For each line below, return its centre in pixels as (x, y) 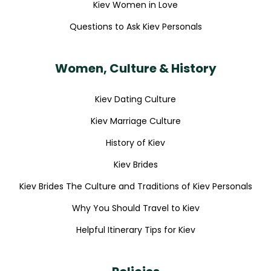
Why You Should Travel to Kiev (135, 208)
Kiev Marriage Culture (135, 121)
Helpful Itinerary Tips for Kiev (135, 230)
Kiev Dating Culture (135, 99)
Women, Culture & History (135, 68)
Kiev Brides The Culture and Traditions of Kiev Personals (135, 186)
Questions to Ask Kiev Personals (135, 26)
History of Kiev (135, 142)
